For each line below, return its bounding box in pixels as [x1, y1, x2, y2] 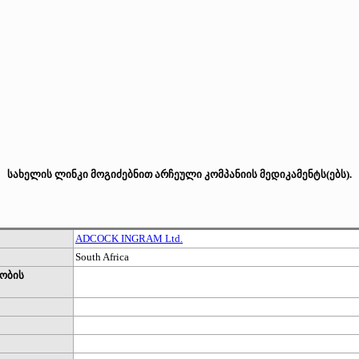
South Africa [75, 251, 129, 264]
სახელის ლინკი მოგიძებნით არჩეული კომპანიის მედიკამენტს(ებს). [7, 168, 352, 181]
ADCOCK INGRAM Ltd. [75, 232, 183, 245]
